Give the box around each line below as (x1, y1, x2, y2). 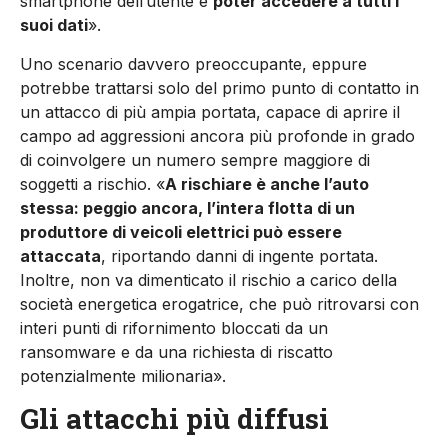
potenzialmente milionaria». (20, 365, 226, 386)
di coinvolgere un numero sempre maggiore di (20, 149, 370, 170)
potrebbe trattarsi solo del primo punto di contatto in (20, 77, 419, 98)
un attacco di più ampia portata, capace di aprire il (20, 101, 400, 122)
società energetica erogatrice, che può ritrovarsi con (20, 293, 419, 314)
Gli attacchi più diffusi (20, 399, 329, 437)
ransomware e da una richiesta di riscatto (20, 341, 333, 362)
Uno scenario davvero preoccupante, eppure (20, 53, 367, 74)
